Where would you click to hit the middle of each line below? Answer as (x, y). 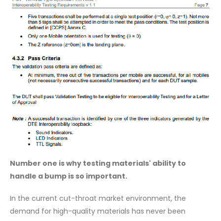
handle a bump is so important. (69, 176)
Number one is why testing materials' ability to (98, 164)
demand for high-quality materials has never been (98, 211)
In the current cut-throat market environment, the (98, 198)
